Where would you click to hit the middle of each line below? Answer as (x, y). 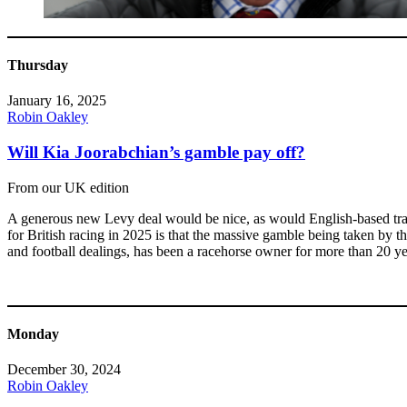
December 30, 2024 (64, 370)
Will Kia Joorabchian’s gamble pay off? (156, 153)
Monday (33, 334)
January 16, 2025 (57, 101)
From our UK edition (68, 187)
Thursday (38, 65)
